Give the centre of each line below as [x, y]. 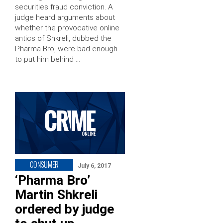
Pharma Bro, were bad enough [66, 49]
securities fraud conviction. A [64, 7]
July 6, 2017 [94, 166]
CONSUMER [44, 164]
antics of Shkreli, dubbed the [63, 38]
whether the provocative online [67, 28]
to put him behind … [48, 59]
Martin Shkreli [56, 194]
